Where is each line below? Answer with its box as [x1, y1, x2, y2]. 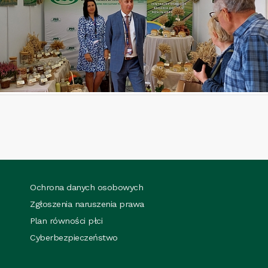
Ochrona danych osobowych [30, 182, 144, 192]
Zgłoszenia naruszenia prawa [30, 199, 144, 209]
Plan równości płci [30, 216, 103, 226]
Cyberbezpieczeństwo [30, 233, 118, 242]
